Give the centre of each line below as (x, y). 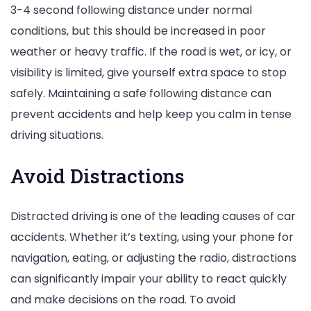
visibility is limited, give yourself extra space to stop (149, 72)
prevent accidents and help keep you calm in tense (151, 114)
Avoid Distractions (98, 176)
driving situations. (57, 135)
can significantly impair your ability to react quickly (149, 279)
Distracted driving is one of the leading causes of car (153, 217)
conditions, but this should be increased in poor (138, 31)
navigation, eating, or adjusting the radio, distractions (153, 258)
